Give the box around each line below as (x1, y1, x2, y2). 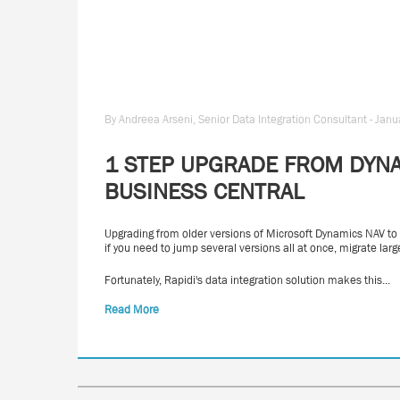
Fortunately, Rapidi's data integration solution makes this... (104, 273, 390, 287)
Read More (104, 303, 159, 316)
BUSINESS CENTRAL (104, 178, 304, 204)
